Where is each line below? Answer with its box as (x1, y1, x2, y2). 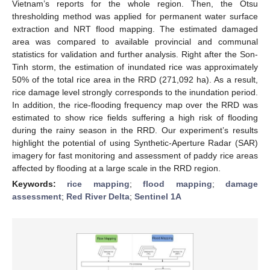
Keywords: (12, 178, 67, 189)
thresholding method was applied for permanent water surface (12, 11, 258, 21)
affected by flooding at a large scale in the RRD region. (12, 163, 221, 173)
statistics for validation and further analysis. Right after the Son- (12, 49, 258, 59)
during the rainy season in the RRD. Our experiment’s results (12, 125, 258, 135)
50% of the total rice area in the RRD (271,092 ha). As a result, (12, 74, 258, 84)
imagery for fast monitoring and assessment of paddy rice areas (12, 150, 258, 160)
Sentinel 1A (134, 191, 181, 201)
